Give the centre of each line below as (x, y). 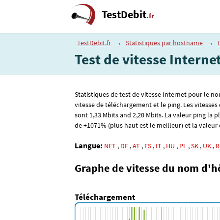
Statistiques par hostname (164, 43)
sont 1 (84, 115)
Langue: (89, 145)
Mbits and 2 (119, 115)
